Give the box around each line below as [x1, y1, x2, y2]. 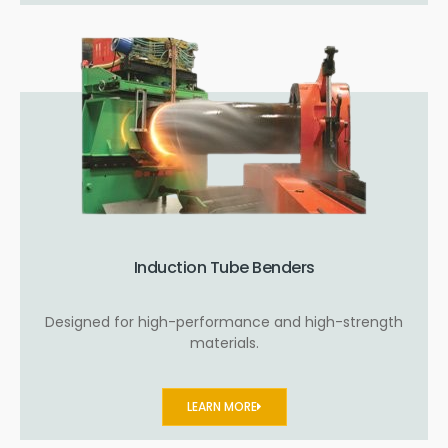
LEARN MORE [186, 397, 257, 415]
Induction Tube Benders [133, 255, 315, 279]
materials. [189, 332, 259, 353]
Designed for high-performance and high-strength [45, 311, 403, 332]
